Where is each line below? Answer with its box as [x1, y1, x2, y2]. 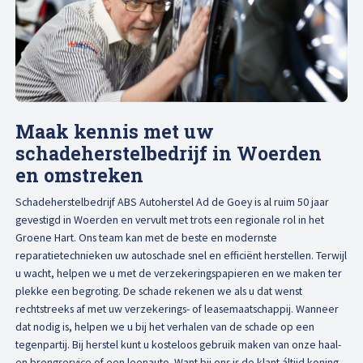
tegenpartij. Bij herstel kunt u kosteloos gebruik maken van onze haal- [15, 336, 342, 352]
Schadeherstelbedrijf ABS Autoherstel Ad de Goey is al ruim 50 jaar [15, 194, 330, 209]
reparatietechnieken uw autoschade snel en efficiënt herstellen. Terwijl [15, 247, 348, 263]
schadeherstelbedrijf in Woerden [15, 141, 322, 166]
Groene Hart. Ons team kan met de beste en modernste [15, 229, 278, 245]
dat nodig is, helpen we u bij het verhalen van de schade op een [15, 318, 315, 334]
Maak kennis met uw [15, 119, 215, 144]
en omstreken [15, 163, 144, 188]
